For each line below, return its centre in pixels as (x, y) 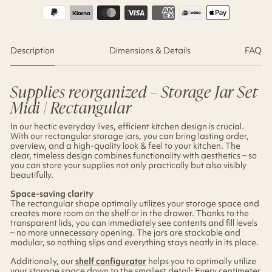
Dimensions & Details (150, 50)
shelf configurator (111, 261)
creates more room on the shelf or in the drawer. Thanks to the (130, 213)
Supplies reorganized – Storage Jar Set (134, 91)
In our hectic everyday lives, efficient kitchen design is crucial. (127, 126)
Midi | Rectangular (71, 107)
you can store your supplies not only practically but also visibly (128, 165)
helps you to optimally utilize (201, 261)
